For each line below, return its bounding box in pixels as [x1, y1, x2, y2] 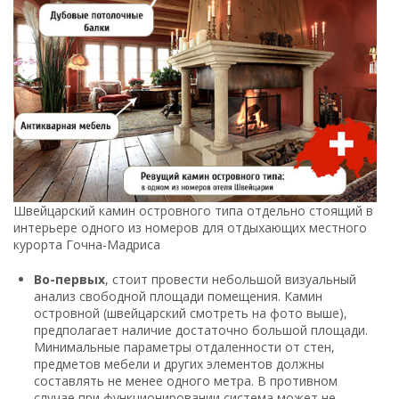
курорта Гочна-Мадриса [13, 236, 160, 254]
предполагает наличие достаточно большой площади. [34, 322, 368, 339]
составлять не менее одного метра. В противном [34, 372, 338, 390]
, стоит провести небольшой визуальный [105, 271, 356, 289]
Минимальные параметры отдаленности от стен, [34, 338, 335, 356]
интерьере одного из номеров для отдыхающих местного [13, 219, 367, 237]
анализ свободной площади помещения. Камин [34, 288, 322, 305]
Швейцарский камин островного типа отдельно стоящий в [13, 202, 373, 220]
